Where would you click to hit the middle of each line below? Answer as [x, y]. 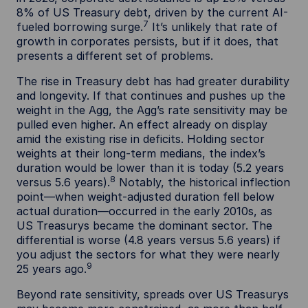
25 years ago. [52, 269]
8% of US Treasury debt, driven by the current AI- [152, 12]
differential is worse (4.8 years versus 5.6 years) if [148, 240]
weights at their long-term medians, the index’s [141, 153]
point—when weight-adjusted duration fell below [145, 197]
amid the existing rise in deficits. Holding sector [141, 139]
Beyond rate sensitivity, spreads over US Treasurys [153, 294]
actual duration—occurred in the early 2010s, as [144, 211]
